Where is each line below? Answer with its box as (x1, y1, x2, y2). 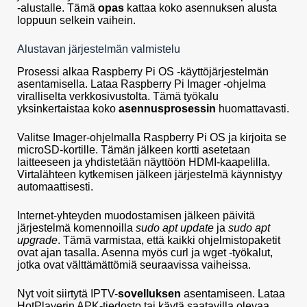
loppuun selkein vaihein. (17, 14, 136, 27)
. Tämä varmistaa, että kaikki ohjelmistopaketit (58, 234, 280, 247)
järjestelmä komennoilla (17, 222, 136, 234)
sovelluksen (118, 288, 181, 300)
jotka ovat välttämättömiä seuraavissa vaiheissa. (17, 259, 251, 271)
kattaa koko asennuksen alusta (124, 2, 277, 14)
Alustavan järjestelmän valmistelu (17, 43, 180, 56)
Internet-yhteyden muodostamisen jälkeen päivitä (17, 210, 255, 222)
